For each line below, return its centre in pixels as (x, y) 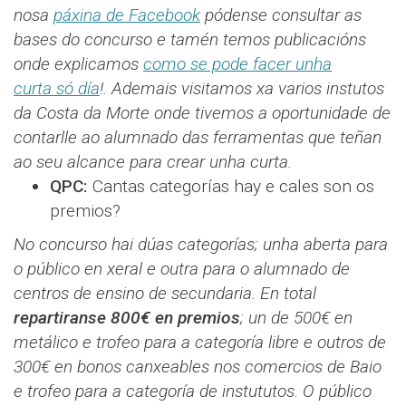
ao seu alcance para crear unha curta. (153, 162)
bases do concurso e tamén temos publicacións (190, 40)
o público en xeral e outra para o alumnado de (182, 269)
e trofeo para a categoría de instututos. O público (193, 391)
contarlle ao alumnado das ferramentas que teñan (198, 138)
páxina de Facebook (127, 15)
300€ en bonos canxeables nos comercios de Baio (198, 367)
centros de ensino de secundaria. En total (165, 294)
